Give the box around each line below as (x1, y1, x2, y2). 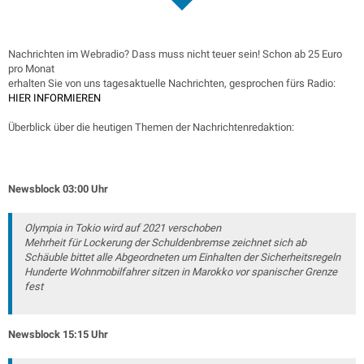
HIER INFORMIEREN (8, 92, 101, 104)
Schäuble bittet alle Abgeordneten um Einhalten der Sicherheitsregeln (24, 251, 340, 263)
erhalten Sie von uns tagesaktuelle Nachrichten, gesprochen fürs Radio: (8, 77, 338, 89)
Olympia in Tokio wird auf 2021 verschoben (24, 222, 221, 234)
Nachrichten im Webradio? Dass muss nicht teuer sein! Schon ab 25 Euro (8, 48, 342, 60)
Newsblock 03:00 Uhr (8, 183, 108, 195)
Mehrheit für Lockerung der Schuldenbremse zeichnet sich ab (24, 236, 306, 249)
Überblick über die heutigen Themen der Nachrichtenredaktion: (8, 121, 294, 133)
